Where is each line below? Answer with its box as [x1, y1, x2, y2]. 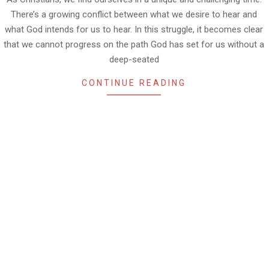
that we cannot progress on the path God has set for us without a [4, 38, 264, 50]
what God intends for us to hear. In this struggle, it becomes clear [5, 23, 263, 35]
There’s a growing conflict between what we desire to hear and [11, 8, 257, 20]
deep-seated [109, 53, 159, 65]
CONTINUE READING [82, 77, 186, 88]
